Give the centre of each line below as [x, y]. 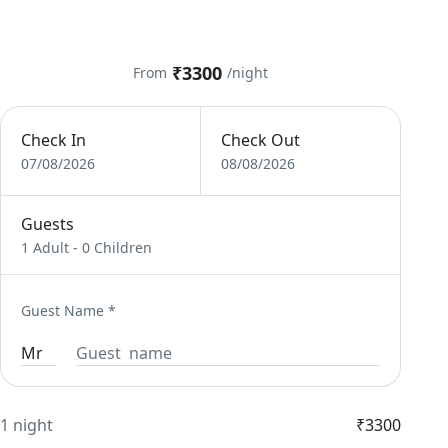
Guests [48, 224]
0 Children [117, 247]
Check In [54, 140]
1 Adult [45, 247]
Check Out [260, 140]
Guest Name [63, 310]
